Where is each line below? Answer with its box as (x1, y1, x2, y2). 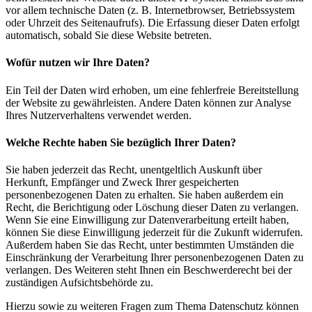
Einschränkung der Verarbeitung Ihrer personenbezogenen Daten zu (6, 251, 304, 264)
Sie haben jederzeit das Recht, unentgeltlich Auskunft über (6, 164, 262, 176)
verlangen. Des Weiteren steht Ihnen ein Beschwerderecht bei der (6, 264, 292, 276)
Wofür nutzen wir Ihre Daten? (6, 56, 150, 69)
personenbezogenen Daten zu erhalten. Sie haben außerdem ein (6, 189, 283, 201)
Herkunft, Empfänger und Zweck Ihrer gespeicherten (6, 176, 239, 189)
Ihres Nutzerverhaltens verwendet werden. (6, 109, 192, 121)
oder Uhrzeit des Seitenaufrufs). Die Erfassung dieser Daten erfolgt (6, 17, 299, 29)
